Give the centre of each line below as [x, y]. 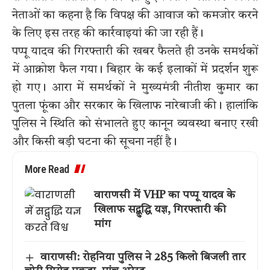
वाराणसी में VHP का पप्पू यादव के [165, 195]
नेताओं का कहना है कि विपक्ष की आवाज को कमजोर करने [135, 16]
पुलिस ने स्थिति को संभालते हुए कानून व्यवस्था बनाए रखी [135, 124]
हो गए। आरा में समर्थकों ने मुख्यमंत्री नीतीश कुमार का [135, 88]
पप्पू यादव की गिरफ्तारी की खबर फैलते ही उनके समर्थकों [135, 52]
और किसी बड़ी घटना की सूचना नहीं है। [95, 143]
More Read [47, 169]
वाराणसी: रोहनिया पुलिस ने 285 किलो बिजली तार [143, 258]
